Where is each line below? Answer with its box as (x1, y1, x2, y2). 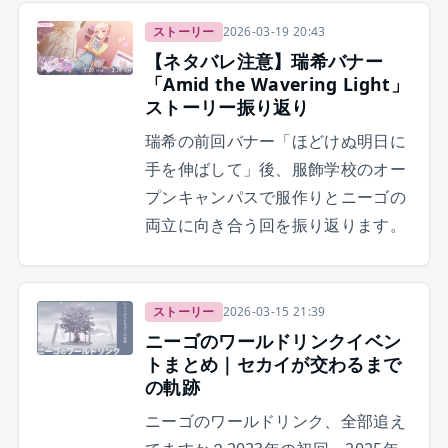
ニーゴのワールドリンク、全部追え (144, 410, 407, 433)
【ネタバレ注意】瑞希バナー (144, 49, 384, 74)
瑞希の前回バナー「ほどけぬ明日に (144, 130, 407, 153)
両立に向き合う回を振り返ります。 (144, 214, 407, 237)
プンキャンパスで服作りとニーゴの (144, 186, 407, 209)
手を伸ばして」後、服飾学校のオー (144, 158, 407, 181)
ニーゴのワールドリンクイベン (144, 329, 402, 354)
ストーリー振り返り (144, 95, 310, 120)
